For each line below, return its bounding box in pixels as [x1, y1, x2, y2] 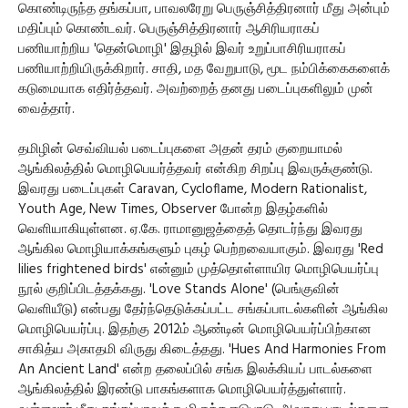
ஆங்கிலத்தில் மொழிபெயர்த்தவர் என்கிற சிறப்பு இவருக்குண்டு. [18, 158, 372, 181]
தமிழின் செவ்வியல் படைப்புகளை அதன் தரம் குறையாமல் [18, 138, 342, 161]
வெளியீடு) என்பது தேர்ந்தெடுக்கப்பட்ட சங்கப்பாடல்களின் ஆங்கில [18, 299, 388, 321]
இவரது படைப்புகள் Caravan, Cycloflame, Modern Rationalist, [18, 178, 367, 201]
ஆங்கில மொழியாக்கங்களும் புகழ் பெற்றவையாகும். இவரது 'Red [18, 239, 383, 261]
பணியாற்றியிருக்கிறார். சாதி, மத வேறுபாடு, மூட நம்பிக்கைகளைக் [18, 58, 390, 81]
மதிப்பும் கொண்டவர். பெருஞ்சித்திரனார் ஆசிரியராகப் [18, 18, 320, 41]
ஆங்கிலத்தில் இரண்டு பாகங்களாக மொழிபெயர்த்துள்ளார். [18, 379, 346, 402]
